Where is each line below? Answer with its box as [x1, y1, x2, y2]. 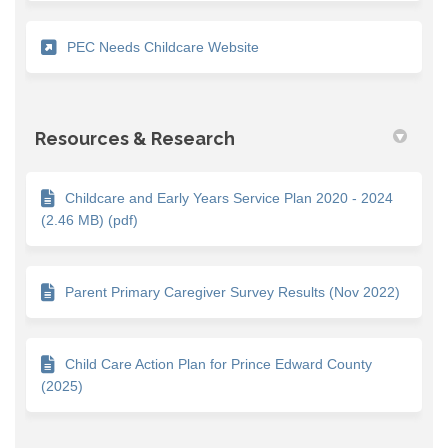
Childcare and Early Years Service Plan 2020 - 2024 [65, 189, 393, 206]
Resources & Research [35, 127, 235, 149]
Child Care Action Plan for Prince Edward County [65, 355, 372, 372]
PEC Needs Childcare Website [67, 38, 259, 55]
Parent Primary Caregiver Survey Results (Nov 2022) [65, 283, 400, 300]
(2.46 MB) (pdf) [41, 211, 138, 228]
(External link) [258, 37, 345, 54]
